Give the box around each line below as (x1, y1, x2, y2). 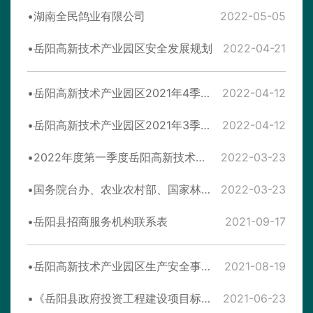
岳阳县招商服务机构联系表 (34, 214, 168, 229)
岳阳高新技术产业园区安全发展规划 (34, 41, 212, 56)
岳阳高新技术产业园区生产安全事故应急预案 (201, 259, 210, 274)
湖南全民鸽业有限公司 (34, 9, 145, 24)
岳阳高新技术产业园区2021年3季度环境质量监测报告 (201, 118, 210, 133)
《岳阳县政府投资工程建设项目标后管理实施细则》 (201, 291, 210, 306)
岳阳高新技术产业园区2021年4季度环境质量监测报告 (201, 86, 210, 101)
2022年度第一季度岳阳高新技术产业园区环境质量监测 (196, 150, 205, 165)
